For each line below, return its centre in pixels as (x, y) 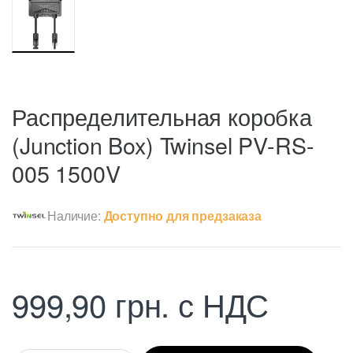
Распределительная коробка (162, 116)
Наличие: (76, 215)
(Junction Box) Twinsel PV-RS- (163, 144)
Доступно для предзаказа (182, 215)
